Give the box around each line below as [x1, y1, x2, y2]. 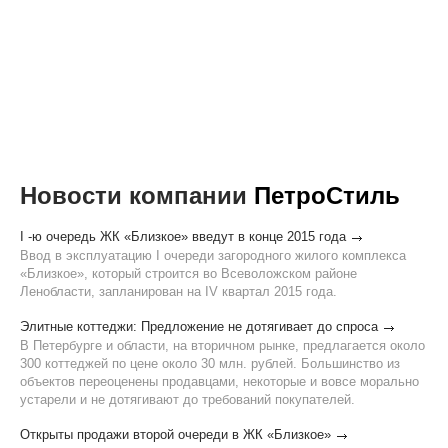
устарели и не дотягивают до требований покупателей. [20, 392, 355, 407]
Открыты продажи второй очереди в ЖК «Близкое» [20, 427, 331, 442]
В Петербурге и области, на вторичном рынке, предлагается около [20, 338, 425, 353]
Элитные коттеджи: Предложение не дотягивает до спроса [20, 319, 378, 334]
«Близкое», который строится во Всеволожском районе [20, 266, 357, 281]
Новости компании [20, 182, 254, 209]
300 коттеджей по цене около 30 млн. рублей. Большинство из [20, 356, 400, 371]
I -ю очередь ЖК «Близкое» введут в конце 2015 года [20, 229, 346, 244]
